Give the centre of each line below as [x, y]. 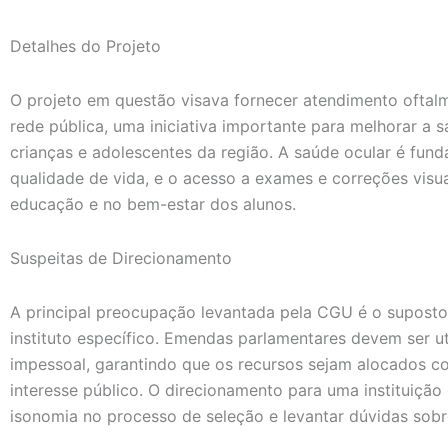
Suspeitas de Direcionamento [121, 258]
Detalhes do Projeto [85, 46]
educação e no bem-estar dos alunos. [153, 204]
